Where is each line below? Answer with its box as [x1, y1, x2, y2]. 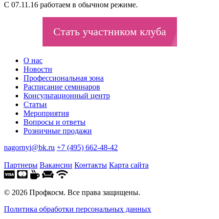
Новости [23, 65, 52, 73]
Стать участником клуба [53, 25, 166, 38]
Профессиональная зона [23, 73, 104, 82]
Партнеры [4, 160, 38, 169]
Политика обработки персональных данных [4, 204, 151, 213]
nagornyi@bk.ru [4, 143, 55, 152]
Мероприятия [23, 109, 69, 117]
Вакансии [40, 160, 72, 169]
